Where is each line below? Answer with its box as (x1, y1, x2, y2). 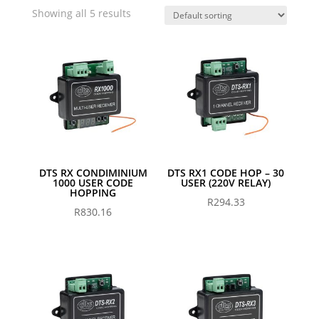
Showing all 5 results (31, 6, 131, 21)
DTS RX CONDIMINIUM (38, 166, 147, 180)
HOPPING (70, 186, 117, 200)
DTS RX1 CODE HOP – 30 (167, 166, 285, 180)
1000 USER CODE (53, 176, 134, 190)
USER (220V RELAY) (181, 176, 271, 190)
